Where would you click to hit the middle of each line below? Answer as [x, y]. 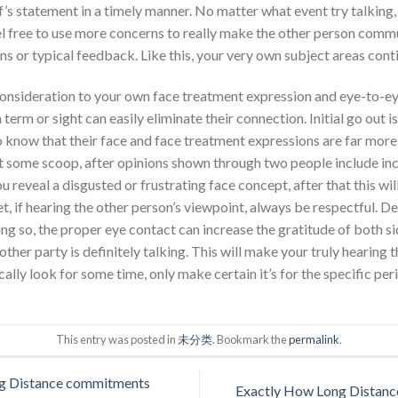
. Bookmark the [250, 340]
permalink [314, 340]
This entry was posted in [116, 340]
